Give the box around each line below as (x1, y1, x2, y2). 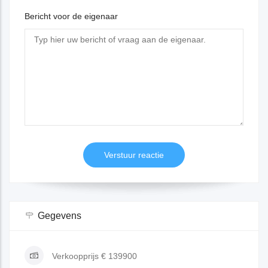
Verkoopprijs (52, 251, 99, 261)
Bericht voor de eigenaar (25, 11, 118, 22)
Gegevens (38, 211, 81, 221)
